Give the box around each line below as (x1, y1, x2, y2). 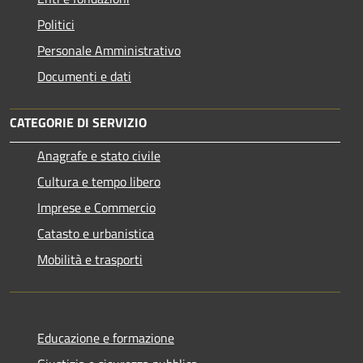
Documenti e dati (37, 66, 131, 87)
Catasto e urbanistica (37, 224, 154, 244)
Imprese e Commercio (37, 198, 156, 218)
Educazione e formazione (37, 328, 174, 348)
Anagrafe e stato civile (37, 146, 160, 166)
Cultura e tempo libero (37, 172, 160, 192)
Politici (37, 15, 75, 35)
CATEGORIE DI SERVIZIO (10, 113, 147, 133)
